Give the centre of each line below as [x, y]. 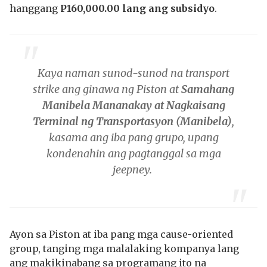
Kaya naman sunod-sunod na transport [133, 73]
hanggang [35, 8]
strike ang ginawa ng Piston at [107, 89]
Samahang [208, 89]
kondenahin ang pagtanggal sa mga [133, 153]
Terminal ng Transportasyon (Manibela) [132, 121]
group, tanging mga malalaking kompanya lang [124, 249]
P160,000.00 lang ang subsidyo [137, 8]
